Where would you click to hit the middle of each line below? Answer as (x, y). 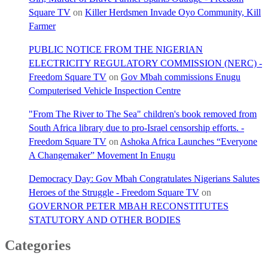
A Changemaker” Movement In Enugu (102, 155)
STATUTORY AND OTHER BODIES (105, 220)
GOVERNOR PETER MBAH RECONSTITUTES (129, 206)
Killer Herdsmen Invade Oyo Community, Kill (173, 12)
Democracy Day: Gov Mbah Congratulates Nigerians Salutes (144, 178)
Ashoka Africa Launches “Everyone (189, 141)
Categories (38, 245)
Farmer (42, 26)
